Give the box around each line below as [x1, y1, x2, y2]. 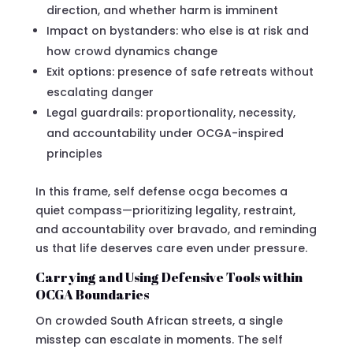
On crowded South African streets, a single [35, 312, 283, 329]
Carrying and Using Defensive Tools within [35, 267, 303, 286]
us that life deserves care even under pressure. [35, 240, 307, 256]
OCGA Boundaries [35, 284, 149, 303]
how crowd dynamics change [46, 43, 217, 59]
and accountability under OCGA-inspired [46, 124, 284, 141]
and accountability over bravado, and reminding [35, 221, 317, 237]
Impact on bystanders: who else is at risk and [46, 22, 309, 39]
